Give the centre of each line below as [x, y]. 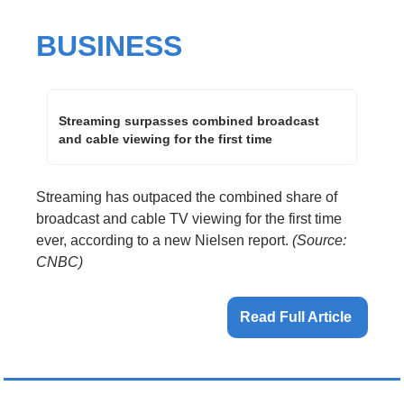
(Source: [319, 240]
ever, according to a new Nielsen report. [164, 240]
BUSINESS [109, 46]
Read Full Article [298, 317]
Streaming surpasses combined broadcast [189, 120]
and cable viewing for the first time [165, 138]
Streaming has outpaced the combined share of [187, 197]
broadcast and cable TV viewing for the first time [189, 218]
